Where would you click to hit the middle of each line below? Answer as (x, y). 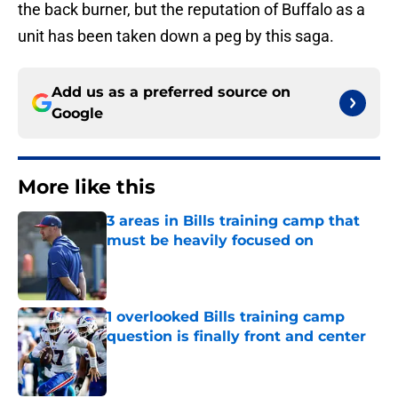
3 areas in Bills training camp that (233, 221)
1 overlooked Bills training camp (226, 317)
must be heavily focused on (210, 241)
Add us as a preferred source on (171, 92)
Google (77, 114)
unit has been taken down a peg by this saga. (176, 36)
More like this (87, 187)
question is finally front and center (236, 337)
